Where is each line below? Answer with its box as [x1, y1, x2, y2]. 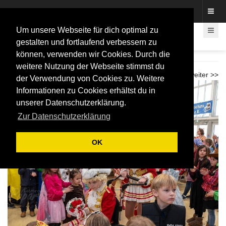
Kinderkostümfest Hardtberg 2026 [8, 55, 153, 66]
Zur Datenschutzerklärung [18, 112, 111, 121]
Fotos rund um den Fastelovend [8, 7, 110, 15]
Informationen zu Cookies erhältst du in [16, 86, 155, 95]
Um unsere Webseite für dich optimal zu [16, 26, 158, 34]
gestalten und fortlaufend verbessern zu [16, 38, 157, 46]
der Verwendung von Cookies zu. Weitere [16, 74, 164, 83]
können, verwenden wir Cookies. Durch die [16, 50, 170, 59]
